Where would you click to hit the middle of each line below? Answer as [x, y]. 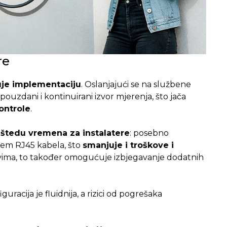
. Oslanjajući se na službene [136, 84]
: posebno [149, 133]
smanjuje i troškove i [128, 145]
